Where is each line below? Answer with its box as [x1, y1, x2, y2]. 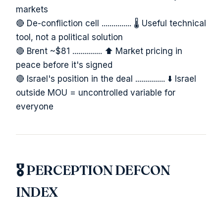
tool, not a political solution [16, 32, 123, 42]
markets [16, 4, 48, 14]
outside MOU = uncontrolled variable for [16, 87, 175, 98]
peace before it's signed [16, 59, 112, 70]
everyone [16, 101, 54, 111]
